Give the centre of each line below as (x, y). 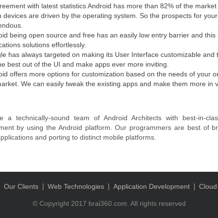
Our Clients (21, 186)
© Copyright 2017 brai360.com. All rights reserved (109, 203)
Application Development (152, 186)
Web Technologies (76, 186)
